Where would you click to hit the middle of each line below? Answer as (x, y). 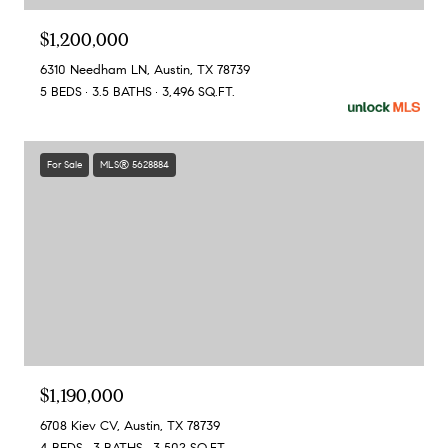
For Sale (64, 165)
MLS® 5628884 (134, 165)
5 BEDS (61, 92)
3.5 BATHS (122, 92)
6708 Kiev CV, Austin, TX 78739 (130, 426)
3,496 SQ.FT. (198, 92)
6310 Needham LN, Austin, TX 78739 (145, 70)
